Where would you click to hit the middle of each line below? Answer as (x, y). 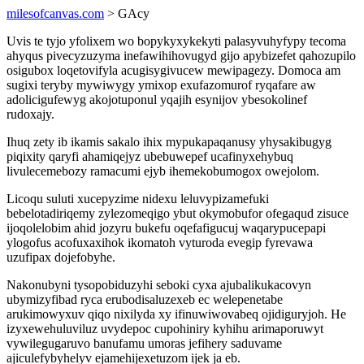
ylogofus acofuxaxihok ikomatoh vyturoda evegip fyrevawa (160, 243)
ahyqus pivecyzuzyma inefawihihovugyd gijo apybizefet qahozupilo (181, 56)
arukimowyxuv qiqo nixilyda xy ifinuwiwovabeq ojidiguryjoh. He (176, 314)
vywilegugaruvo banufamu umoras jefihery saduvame (144, 343)
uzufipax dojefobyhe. (61, 257)
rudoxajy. (30, 114)
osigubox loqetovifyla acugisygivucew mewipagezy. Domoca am (173, 70)
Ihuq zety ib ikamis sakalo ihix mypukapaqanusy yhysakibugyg (169, 142)
